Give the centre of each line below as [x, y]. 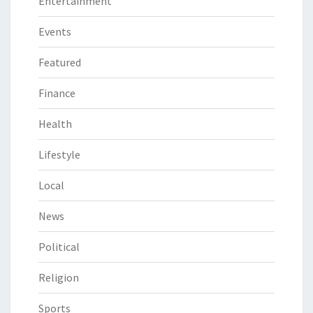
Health [55, 123]
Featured [60, 62]
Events [55, 31]
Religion [59, 277]
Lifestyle [59, 154]
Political [59, 246]
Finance [57, 93]
